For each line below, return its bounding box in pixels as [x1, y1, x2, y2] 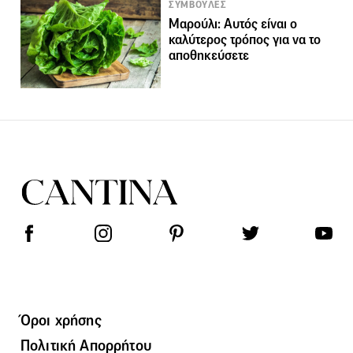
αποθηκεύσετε [169, 47, 250, 65]
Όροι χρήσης [20, 310, 102, 330]
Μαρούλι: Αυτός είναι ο [169, 16, 298, 33]
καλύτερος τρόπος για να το [169, 32, 321, 49]
